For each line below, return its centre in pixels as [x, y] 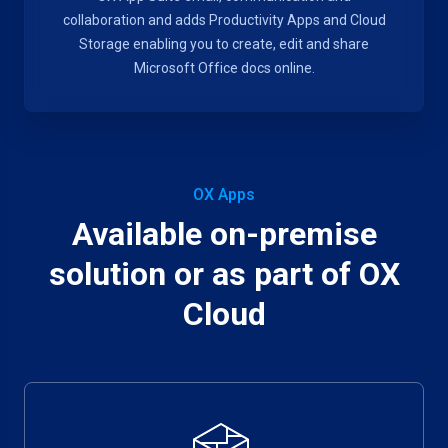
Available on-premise [224, 234]
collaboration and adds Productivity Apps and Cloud [224, 20]
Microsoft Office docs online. [224, 68]
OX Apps [224, 194]
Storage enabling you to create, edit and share [224, 44]
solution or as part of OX [224, 274]
